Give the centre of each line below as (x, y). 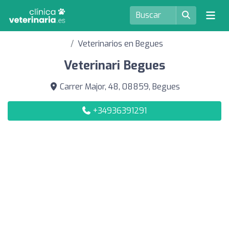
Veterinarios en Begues (120, 44)
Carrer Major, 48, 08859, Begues (119, 87)
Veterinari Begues (114, 65)
